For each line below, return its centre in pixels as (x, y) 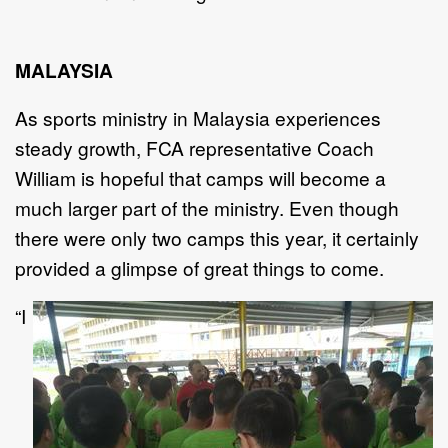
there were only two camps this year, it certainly (217, 237)
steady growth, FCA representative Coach (194, 147)
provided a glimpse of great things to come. (199, 267)
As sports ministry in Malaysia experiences (198, 117)
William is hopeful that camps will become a (200, 177)
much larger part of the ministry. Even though (207, 207)
